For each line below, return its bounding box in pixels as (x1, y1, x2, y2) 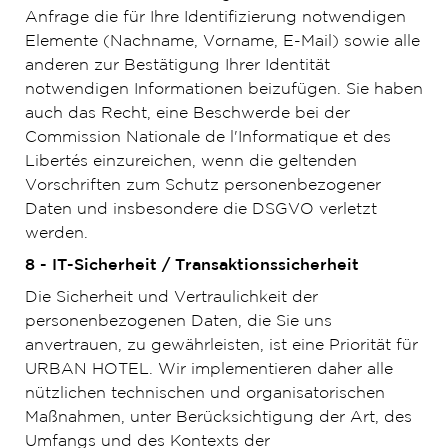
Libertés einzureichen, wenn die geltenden (24, 154, 357, 169)
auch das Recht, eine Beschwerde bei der (24, 106, 350, 121)
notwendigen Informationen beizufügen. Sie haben (24, 82, 423, 97)
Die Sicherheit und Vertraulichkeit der (24, 290, 318, 305)
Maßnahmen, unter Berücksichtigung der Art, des (24, 410, 412, 425)
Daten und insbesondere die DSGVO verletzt (24, 202, 377, 217)
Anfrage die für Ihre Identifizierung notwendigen (24, 10, 406, 25)
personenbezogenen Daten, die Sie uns (24, 314, 332, 329)
